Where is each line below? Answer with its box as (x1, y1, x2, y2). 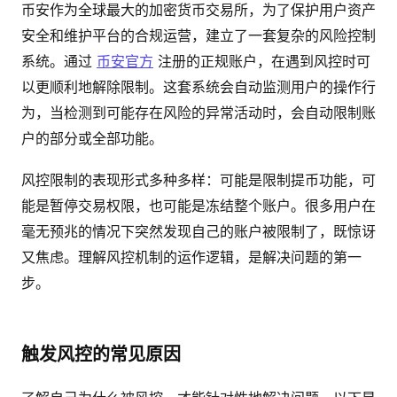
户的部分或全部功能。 (21, 129, 163, 147)
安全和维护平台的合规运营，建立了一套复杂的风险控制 (21, 27, 376, 44)
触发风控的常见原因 (21, 344, 181, 365)
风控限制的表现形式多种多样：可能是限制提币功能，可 (21, 171, 376, 189)
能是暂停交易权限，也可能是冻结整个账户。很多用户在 (21, 197, 376, 214)
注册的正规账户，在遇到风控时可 (153, 52, 370, 70)
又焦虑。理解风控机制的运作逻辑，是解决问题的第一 (21, 248, 362, 266)
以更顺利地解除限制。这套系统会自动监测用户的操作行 (21, 78, 376, 96)
